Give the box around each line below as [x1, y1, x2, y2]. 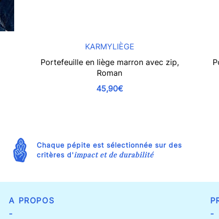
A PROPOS [9, 195, 55, 205]
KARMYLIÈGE [85, 41, 134, 51]
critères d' [36, 150, 74, 159]
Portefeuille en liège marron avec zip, [40, 57, 179, 67]
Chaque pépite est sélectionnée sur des [36, 140, 182, 149]
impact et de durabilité [73, 150, 153, 159]
